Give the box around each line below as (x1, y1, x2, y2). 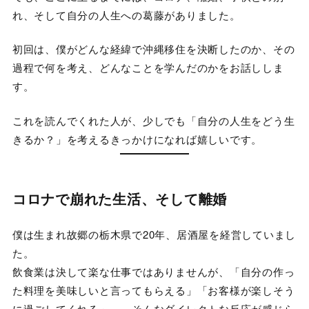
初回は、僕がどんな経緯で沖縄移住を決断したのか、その (12, 41, 295, 57)
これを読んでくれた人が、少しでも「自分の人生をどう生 (12, 112, 295, 128)
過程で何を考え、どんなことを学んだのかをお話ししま (12, 60, 284, 75)
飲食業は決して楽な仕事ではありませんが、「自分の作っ (12, 264, 295, 279)
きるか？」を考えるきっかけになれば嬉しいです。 (12, 131, 263, 146)
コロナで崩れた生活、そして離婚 (12, 188, 228, 209)
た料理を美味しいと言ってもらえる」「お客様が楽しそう (12, 283, 295, 298)
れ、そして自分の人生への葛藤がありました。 (12, 7, 241, 22)
